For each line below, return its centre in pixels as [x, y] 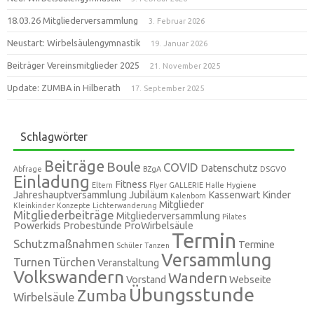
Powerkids [37, 226]
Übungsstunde [192, 294]
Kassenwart [234, 195]
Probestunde [93, 226]
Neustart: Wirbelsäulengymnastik [74, 43]
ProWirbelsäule [159, 226]
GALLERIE [186, 185]
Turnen [32, 262]
